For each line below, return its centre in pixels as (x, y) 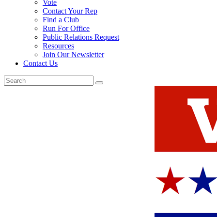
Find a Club (61, 20)
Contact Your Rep (70, 11)
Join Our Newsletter (73, 55)
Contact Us (40, 63)
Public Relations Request (81, 37)
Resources (58, 46)
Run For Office (66, 29)
